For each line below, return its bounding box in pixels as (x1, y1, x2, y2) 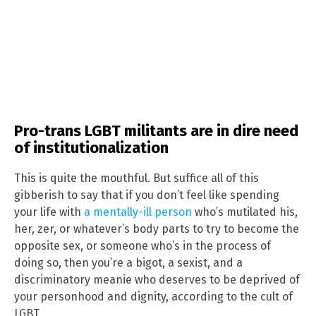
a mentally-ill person (84, 205, 192, 219)
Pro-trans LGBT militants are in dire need (14, 121, 298, 141)
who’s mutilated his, (192, 205, 298, 219)
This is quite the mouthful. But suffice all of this (14, 171, 259, 185)
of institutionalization (14, 138, 169, 158)
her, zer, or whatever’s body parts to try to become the (14, 221, 299, 236)
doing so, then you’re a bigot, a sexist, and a (14, 255, 243, 269)
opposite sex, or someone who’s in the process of (14, 238, 271, 253)
